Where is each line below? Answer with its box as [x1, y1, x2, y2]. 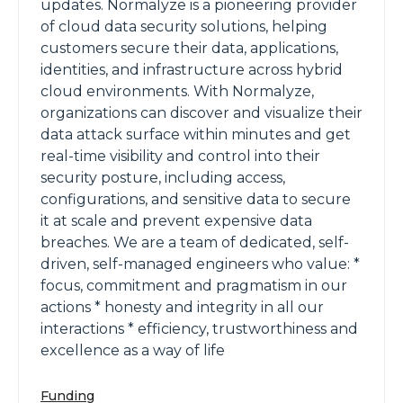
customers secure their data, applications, [40, 40, 338, 57]
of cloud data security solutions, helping [40, 18, 327, 35]
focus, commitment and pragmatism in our [40, 277, 347, 294]
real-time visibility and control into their [40, 148, 320, 165]
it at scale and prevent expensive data [40, 212, 312, 229]
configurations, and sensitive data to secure [40, 191, 351, 208]
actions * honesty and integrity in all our [40, 299, 324, 316]
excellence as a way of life [40, 342, 225, 359]
